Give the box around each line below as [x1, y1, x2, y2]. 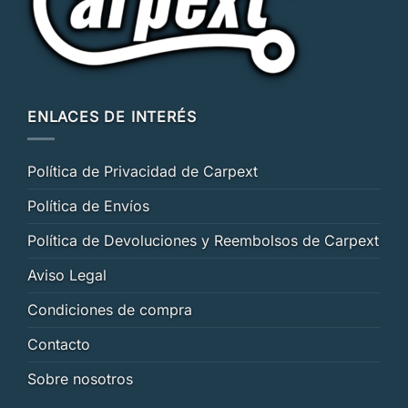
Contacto [27, 335, 90, 354]
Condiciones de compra [27, 301, 192, 320]
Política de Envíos [27, 197, 149, 216]
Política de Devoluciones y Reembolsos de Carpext [27, 231, 379, 250]
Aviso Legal [27, 266, 107, 285]
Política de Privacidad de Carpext [27, 162, 258, 181]
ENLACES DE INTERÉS [27, 107, 197, 126]
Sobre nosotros [27, 370, 133, 389]
